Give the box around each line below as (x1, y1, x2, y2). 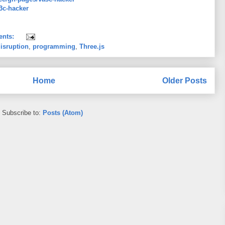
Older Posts (162, 76, 207, 85)
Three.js (79, 43, 104, 51)
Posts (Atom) (42, 108, 83, 117)
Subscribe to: (2, 108, 43, 117)
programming (33, 43, 75, 51)
